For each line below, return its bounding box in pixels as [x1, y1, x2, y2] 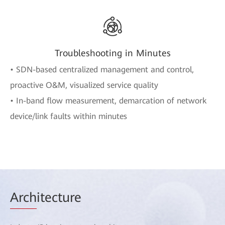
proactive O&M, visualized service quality [10, 80, 158, 90]
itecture [37, 189, 81, 205]
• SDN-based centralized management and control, [10, 64, 194, 74]
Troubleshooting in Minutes [54, 47, 171, 58]
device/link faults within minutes [10, 111, 127, 121]
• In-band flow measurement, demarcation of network [10, 95, 206, 105]
